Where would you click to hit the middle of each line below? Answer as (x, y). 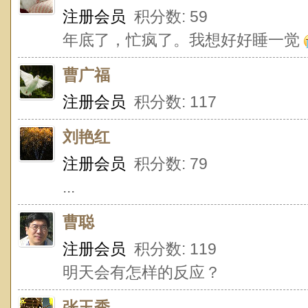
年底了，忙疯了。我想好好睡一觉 (183, 40)
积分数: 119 (171, 249)
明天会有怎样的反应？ (142, 272)
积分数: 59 (167, 16)
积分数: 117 (171, 102)
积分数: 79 (167, 164)
